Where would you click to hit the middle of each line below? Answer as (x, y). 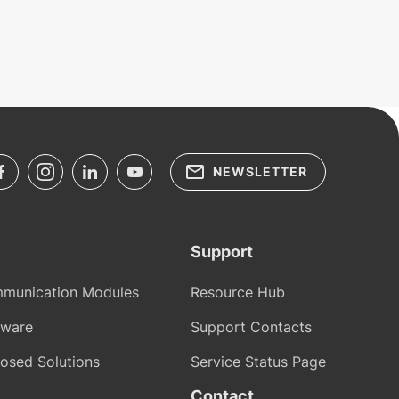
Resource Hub (238, 292)
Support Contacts (251, 327)
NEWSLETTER (260, 171)
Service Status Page (258, 362)
